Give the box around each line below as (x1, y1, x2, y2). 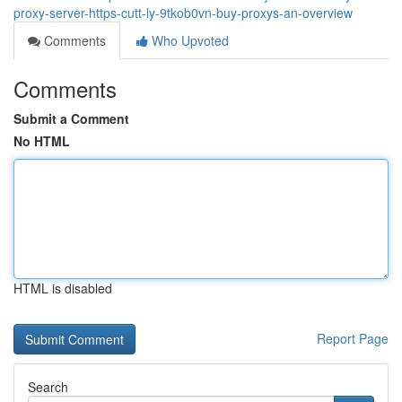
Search (28, 378, 68, 396)
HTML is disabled (13, 279, 112, 297)
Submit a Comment (13, 109, 129, 127)
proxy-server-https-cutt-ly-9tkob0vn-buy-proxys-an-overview (13, 4, 353, 22)
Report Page (317, 329, 389, 347)
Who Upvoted (148, 31, 229, 49)
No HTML (13, 132, 70, 150)
